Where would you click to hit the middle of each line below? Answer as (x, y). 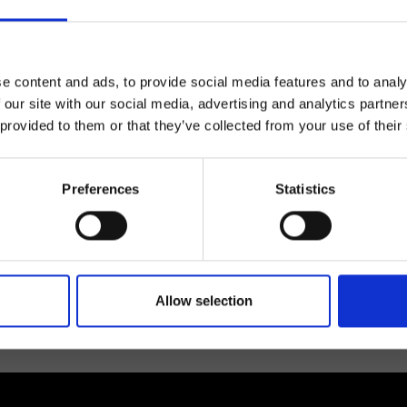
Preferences (101, 189)
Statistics (305, 189)
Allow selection (203, 301)
